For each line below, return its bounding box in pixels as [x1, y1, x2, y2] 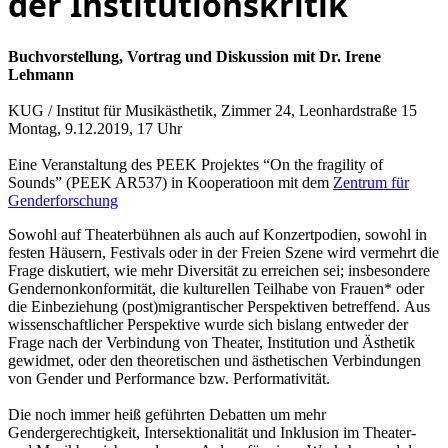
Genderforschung [8, 191, 118, 209]
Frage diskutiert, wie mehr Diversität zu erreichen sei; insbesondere [8, 261, 430, 279]
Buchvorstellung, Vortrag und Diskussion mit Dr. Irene [8, 47, 381, 65]
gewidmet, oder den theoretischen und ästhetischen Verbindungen [8, 351, 421, 369]
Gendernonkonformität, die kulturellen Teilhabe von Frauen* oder [8, 279, 424, 297]
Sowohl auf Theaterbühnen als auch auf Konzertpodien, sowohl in [8, 225, 427, 243]
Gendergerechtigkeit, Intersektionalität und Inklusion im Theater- [8, 423, 416, 441]
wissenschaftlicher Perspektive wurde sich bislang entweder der [8, 315, 408, 333]
